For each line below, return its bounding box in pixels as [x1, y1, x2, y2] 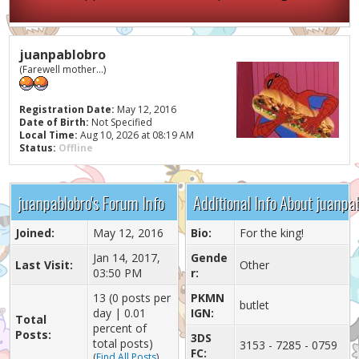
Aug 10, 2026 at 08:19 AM [78, 128, 195, 142]
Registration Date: [19, 103, 115, 116]
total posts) [92, 336, 153, 351]
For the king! [239, 225, 304, 240]
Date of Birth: [19, 115, 90, 129]
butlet [239, 297, 269, 313]
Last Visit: [14, 257, 73, 272]
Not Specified [89, 115, 155, 129]
